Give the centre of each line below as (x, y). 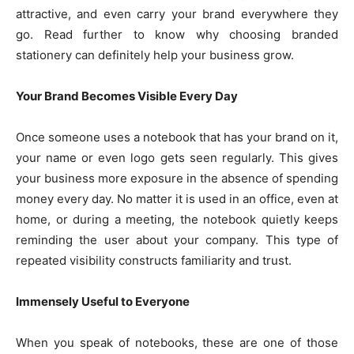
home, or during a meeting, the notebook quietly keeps (177, 220)
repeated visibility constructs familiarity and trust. (154, 261)
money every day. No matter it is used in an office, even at (177, 199)
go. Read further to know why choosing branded (177, 35)
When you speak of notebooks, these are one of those (177, 343)
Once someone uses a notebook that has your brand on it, (177, 137)
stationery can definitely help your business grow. (155, 55)
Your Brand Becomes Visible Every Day (127, 96)
